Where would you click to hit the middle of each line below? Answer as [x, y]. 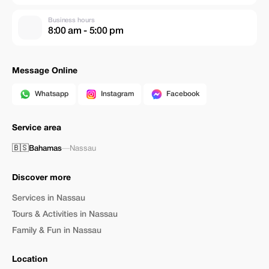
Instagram [117, 94]
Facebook [183, 94]
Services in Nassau [49, 198]
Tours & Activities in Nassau [65, 215]
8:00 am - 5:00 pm [86, 31]
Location [30, 260]
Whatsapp [52, 94]
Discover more [41, 178]
